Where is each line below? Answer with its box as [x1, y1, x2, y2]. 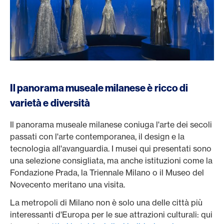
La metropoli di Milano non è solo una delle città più [10, 197, 202, 207]
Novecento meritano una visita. [10, 179, 127, 189]
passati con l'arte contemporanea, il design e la [10, 131, 184, 141]
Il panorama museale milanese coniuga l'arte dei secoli [10, 119, 212, 129]
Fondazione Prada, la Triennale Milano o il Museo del [10, 167, 204, 177]
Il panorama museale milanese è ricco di [10, 81, 188, 94]
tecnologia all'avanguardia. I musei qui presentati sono [10, 143, 211, 153]
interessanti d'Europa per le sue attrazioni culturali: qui [10, 209, 212, 219]
